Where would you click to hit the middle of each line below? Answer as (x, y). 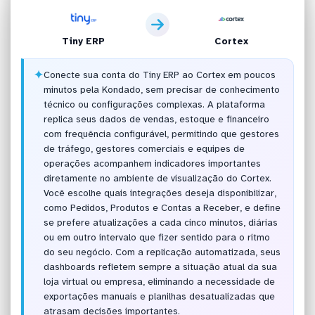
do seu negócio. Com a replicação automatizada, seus (162, 252)
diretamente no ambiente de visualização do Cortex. (157, 179)
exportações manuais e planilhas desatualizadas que (159, 297)
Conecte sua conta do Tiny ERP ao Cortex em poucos (159, 75)
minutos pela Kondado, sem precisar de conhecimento (161, 90)
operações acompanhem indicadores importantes (152, 164)
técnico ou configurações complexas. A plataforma (154, 105)
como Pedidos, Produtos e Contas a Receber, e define (162, 208)
